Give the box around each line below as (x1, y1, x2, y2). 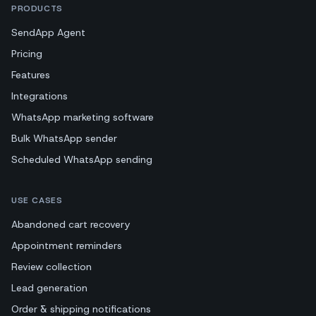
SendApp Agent (11, 25, 85, 39)
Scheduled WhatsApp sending (11, 152, 152, 166)
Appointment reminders (11, 238, 122, 252)
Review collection (11, 260, 92, 273)
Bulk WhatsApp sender (11, 131, 117, 145)
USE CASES (11, 194, 63, 206)
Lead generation (11, 281, 87, 294)
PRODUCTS (11, 2, 63, 14)
